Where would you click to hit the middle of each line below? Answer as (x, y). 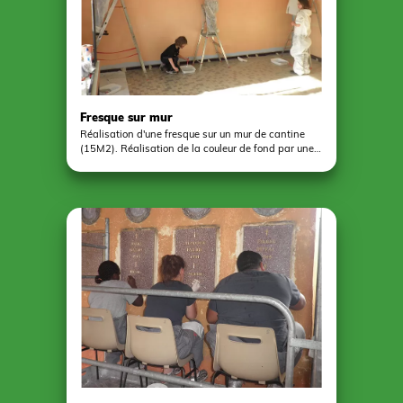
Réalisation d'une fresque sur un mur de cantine (193, 134)
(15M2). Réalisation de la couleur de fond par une (197, 148)
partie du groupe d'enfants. (144, 163)
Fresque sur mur (126, 117)
